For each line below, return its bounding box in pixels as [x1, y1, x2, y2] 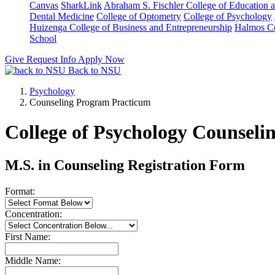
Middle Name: [5, 255, 61, 266]
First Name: [5, 231, 50, 242]
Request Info [26, 54, 78, 64]
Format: [5, 185, 35, 196]
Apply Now [78, 54, 125, 64]
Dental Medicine [29, 11, 94, 21]
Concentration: [5, 208, 62, 219]
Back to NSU [66, 65, 121, 76]
